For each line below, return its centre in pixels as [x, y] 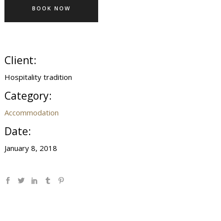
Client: [21, 60]
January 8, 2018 [31, 148]
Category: [28, 96]
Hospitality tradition [38, 77]
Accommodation [32, 112]
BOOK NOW [52, 8]
